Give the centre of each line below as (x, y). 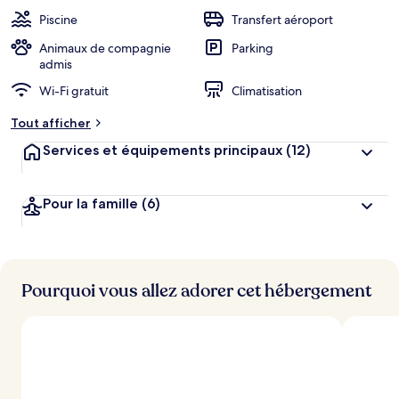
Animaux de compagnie (105, 48)
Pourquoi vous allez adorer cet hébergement (196, 291)
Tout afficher (51, 123)
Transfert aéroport (282, 20)
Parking (252, 48)
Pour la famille (90, 204)
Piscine (58, 20)
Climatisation (267, 91)
